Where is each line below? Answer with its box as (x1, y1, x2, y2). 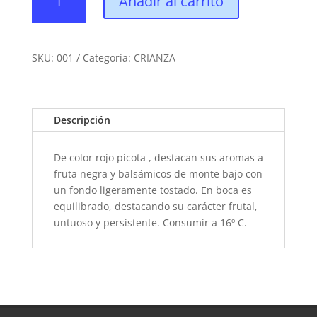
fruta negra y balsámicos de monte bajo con (53, 167, 263, 180)
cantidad (30, 29, 73, 42)
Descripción (53, 113, 110, 127)
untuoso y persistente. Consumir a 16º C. (53, 216, 247, 229)
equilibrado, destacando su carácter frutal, (53, 200, 258, 213)
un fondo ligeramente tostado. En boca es (53, 183, 252, 197)
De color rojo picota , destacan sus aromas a (53, 151, 263, 164)
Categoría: (82, 51, 134, 64)
